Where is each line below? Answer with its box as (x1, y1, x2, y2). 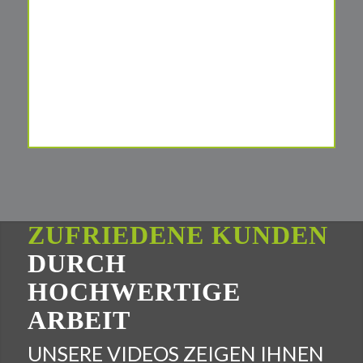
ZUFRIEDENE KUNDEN (27, 220, 328, 250)
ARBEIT (27, 305, 130, 335)
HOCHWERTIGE (27, 276, 241, 306)
